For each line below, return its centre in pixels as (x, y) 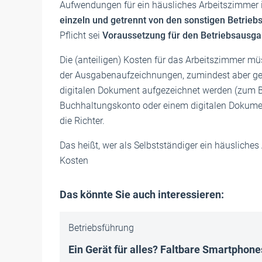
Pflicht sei (81, 35)
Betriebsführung (101, 228)
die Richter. (82, 121)
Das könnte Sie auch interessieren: (142, 194)
